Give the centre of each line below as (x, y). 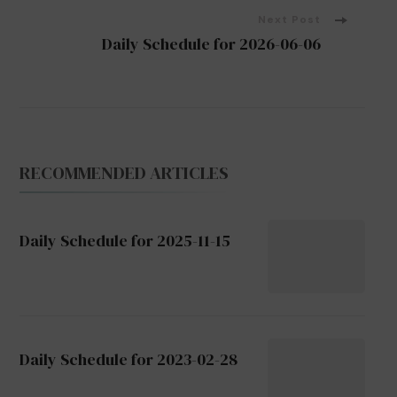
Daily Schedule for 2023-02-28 (128, 359)
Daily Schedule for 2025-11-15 (125, 241)
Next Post (289, 19)
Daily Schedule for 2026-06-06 (211, 44)
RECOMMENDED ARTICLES (124, 173)
